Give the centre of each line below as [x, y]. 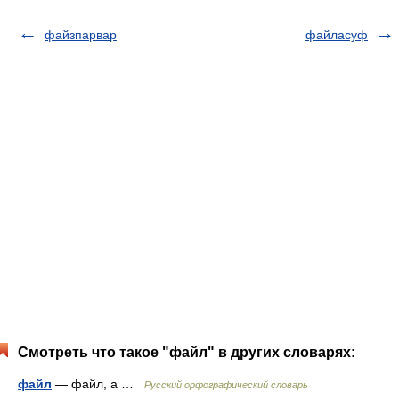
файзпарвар [81, 35]
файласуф [337, 35]
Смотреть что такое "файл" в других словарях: [187, 352]
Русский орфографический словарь [226, 385]
